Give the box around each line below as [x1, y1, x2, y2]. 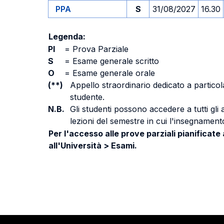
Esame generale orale [70, 68, 155, 78]
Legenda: [48, 31, 85, 41]
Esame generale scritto [70, 56, 159, 66]
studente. [70, 92, 104, 102]
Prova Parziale [70, 44, 128, 54]
